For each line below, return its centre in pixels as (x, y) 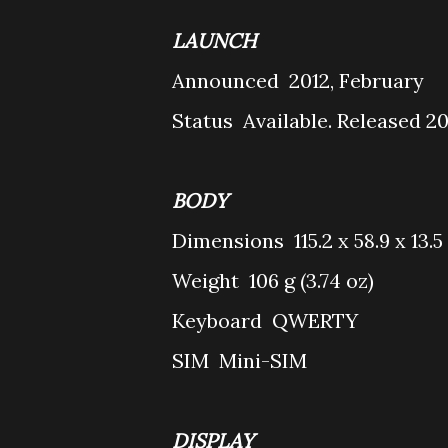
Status (205, 120)
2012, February (356, 80)
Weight (208, 280)
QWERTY (315, 320)
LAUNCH (217, 40)
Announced (228, 80)
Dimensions (230, 240)
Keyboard (219, 320)
